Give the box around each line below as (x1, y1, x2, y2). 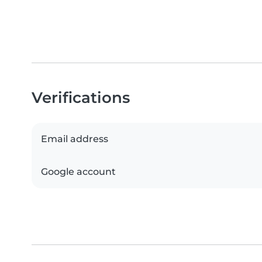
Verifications (32, 88, 130, 107)
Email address (41, 133, 108, 145)
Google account (41, 166, 116, 178)
